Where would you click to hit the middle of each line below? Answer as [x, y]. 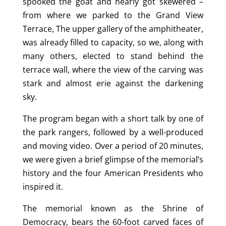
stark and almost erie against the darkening [113, 83]
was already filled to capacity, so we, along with [113, 43]
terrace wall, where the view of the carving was [113, 70]
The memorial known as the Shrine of [113, 209]
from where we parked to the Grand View [113, 15]
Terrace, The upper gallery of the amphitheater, [113, 29]
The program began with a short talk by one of [113, 119]
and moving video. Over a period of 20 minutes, [113, 146]
